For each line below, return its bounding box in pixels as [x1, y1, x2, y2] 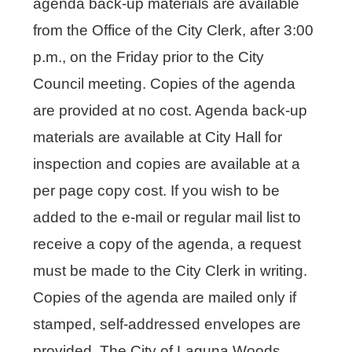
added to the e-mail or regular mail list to [33, 208, 302, 225]
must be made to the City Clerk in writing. [33, 262, 308, 279]
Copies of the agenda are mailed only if [33, 288, 297, 306]
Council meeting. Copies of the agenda [33, 75, 296, 92]
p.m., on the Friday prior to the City [33, 48, 265, 65]
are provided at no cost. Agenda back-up [33, 101, 308, 119]
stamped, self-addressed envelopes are [33, 315, 302, 332]
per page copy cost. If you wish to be [33, 181, 280, 199]
